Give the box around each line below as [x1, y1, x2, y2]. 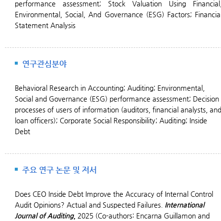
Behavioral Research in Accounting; [15, 84, 127, 92]
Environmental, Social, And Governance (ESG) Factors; [15, 10, 195, 18]
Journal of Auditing [15, 212, 74, 220]
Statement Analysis [15, 21, 75, 29]
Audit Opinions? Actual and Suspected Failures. [15, 201, 163, 209]
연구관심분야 [22, 59, 67, 69]
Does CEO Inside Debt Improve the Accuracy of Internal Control [15, 190, 213, 198]
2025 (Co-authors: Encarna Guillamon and [77, 212, 210, 220]
